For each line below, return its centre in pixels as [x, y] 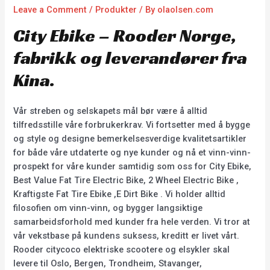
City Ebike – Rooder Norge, [125, 36]
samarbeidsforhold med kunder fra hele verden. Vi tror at [132, 222]
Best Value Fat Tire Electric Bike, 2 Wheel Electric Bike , [126, 181]
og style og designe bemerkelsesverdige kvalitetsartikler [130, 139]
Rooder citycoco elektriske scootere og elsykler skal [122, 250]
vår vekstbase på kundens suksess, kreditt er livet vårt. [127, 236]
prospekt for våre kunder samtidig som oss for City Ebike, [133, 167]
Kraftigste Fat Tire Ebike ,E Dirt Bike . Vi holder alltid [120, 194]
